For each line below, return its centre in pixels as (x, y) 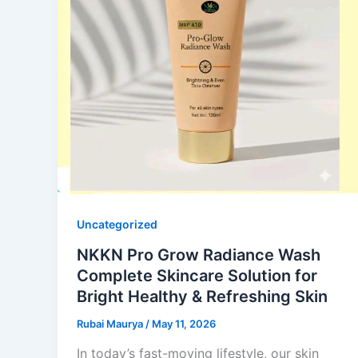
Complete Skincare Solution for (197, 275)
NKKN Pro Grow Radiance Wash (199, 255)
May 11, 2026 (184, 323)
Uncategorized (117, 224)
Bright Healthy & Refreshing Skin (202, 296)
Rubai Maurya (111, 323)
